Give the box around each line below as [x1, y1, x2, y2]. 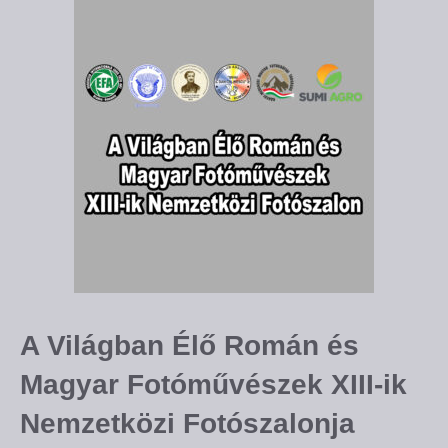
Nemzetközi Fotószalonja [20, 408, 355, 440]
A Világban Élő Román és [20, 330, 359, 362]
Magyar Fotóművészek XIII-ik [20, 369, 407, 401]
